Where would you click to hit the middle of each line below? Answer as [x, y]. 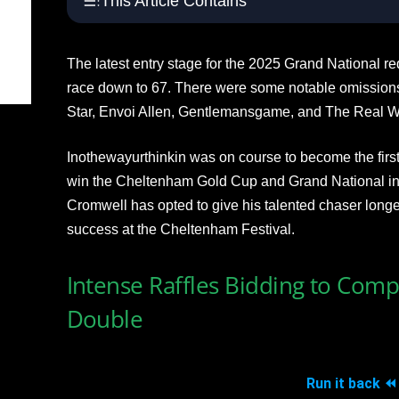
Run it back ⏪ [351, 383]
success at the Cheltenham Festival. [180, 229]
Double [105, 318]
